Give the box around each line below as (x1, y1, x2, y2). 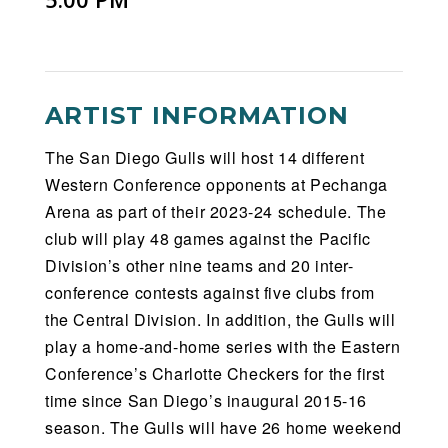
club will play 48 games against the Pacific (45, 226, 371, 250)
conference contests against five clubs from (45, 280, 375, 304)
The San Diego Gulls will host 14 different (45, 145, 365, 169)
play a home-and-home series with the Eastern (45, 334, 401, 358)
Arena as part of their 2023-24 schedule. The (45, 199, 387, 223)
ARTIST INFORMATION (45, 100, 349, 130)
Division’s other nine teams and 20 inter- (45, 253, 354, 277)
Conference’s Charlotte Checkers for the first (45, 361, 386, 385)
